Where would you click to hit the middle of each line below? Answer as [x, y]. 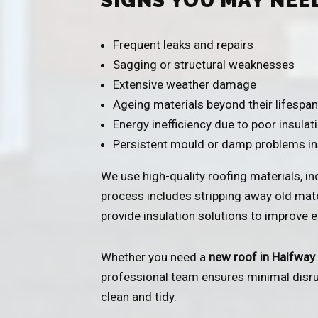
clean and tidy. [139, 296]
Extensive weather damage [185, 84]
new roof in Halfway [262, 257]
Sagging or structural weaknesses [204, 64]
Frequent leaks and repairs [183, 44]
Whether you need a [155, 257]
